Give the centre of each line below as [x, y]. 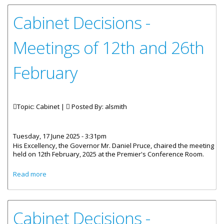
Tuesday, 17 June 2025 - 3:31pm [60, 136]
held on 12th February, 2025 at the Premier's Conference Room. [108, 154]
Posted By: [87, 106]
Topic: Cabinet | [41, 106]
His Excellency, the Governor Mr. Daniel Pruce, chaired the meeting [113, 145]
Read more [30, 174]
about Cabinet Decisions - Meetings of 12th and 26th [125, 172]
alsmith [116, 106]
